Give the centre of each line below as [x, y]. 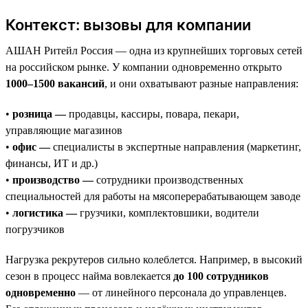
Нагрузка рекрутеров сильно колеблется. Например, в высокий [154, 259]
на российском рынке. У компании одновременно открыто [144, 67]
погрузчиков [35, 229]
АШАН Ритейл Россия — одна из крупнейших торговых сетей [154, 50]
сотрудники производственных [168, 179]
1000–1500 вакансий [55, 83]
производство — [53, 179]
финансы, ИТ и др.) [52, 163]
